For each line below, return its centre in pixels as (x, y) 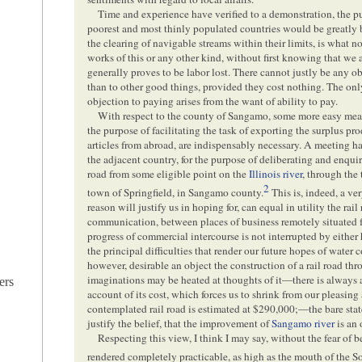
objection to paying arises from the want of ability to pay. (213, 101)
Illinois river (276, 173)
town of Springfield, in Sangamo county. (176, 193)
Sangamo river (303, 324)
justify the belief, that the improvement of (180, 324)
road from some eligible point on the (168, 173)
